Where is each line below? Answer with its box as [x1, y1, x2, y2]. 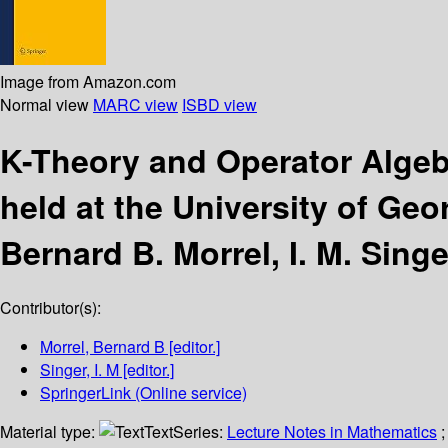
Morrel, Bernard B [40, 335, 165, 359]
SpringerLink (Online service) [40, 381, 247, 405]
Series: [173, 420, 227, 444]
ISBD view [182, 92, 257, 116]
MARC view [93, 92, 178, 116]
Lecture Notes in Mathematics [227, 420, 437, 444]
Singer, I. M [40, 358, 119, 382]
